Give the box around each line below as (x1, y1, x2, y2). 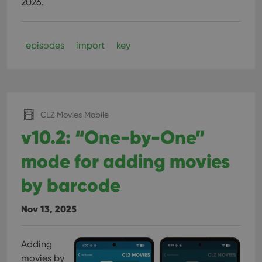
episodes (26, 40, 64, 51)
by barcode (21, 173, 120, 198)
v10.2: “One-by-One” (21, 125, 205, 150)
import (76, 40, 105, 51)
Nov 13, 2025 (21, 203, 77, 215)
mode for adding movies (21, 149, 230, 174)
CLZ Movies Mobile (40, 109, 109, 120)
